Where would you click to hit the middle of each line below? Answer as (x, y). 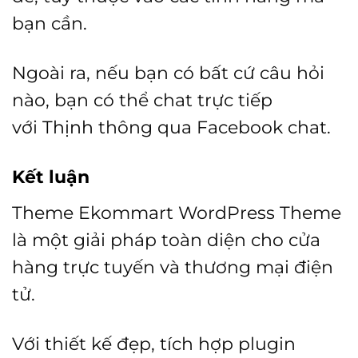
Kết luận (53, 177)
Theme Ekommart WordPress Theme (177, 213)
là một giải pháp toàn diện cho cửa (166, 240)
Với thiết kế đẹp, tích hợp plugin (154, 344)
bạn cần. (50, 24)
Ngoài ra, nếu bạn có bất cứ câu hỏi (168, 73)
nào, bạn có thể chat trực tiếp (142, 100)
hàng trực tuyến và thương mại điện (173, 267)
